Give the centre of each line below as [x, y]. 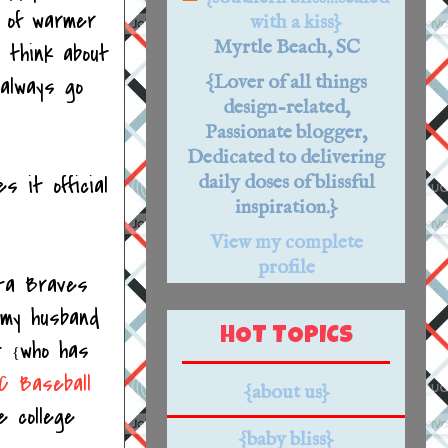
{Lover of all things [286, 83]
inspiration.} [286, 208]
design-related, [286, 108]
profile [286, 268]
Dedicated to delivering [286, 158]
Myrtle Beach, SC [286, 48]
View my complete [286, 243]
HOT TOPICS [286, 336]
